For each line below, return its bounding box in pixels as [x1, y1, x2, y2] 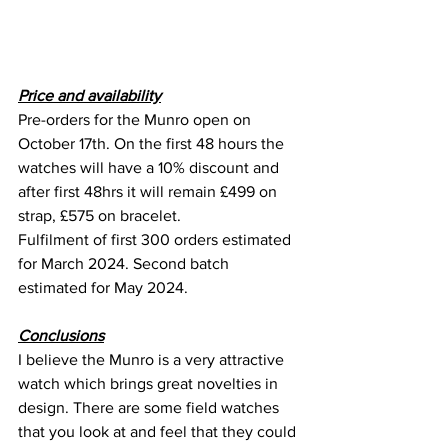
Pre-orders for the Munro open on [18, 111, 255, 129]
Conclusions [18, 327, 104, 345]
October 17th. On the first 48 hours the [18, 135, 288, 153]
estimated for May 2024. [18, 279, 188, 297]
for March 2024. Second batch [18, 255, 233, 273]
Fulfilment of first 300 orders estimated [18, 231, 295, 249]
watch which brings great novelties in [18, 375, 282, 393]
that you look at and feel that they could [18, 423, 300, 441]
